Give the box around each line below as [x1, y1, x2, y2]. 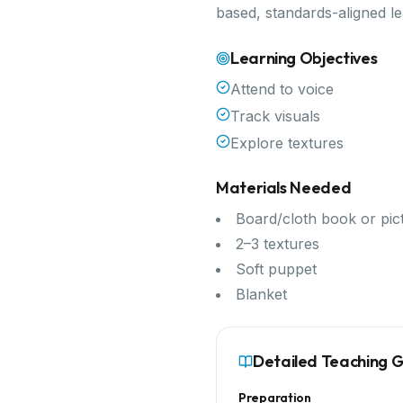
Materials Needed [216, 177, 352, 198]
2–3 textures [236, 235, 319, 253]
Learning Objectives [230, 48, 378, 68]
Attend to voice [230, 80, 334, 98]
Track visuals [230, 107, 320, 125]
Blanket [236, 285, 287, 303]
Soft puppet [236, 260, 317, 278]
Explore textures [230, 134, 344, 152]
